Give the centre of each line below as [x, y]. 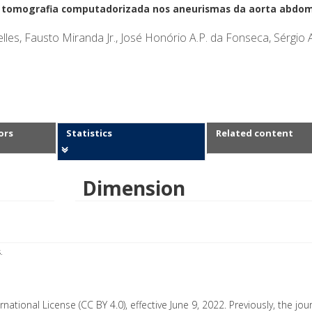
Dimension [133, 188]
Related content [255, 133]
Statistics [89, 133]
